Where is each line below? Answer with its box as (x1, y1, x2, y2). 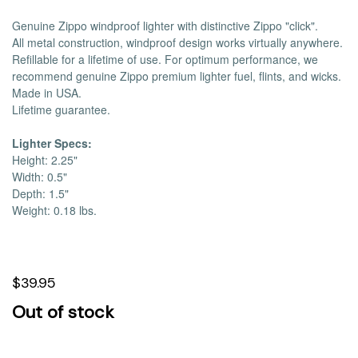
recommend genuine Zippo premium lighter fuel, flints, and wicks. (12, 68, 341, 84)
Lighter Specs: (12, 135, 92, 151)
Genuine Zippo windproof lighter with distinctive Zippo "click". (12, 18, 318, 34)
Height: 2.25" (12, 152, 78, 168)
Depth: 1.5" (12, 185, 69, 201)
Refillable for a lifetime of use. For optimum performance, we (12, 51, 318, 67)
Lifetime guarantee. (12, 101, 110, 117)
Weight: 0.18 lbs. (12, 202, 97, 218)
